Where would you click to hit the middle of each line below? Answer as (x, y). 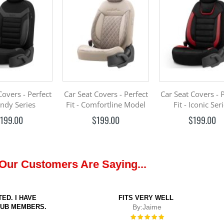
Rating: (139, 216)
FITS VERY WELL (146, 198)
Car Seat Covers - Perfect (106, 94)
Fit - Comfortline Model (106, 105)
